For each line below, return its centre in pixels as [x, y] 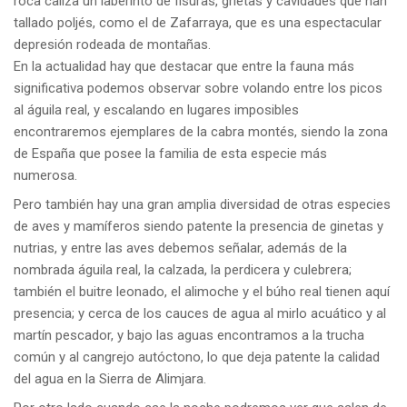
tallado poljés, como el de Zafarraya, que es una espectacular [198, 22]
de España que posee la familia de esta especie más [170, 153]
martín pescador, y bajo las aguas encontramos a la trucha [189, 335]
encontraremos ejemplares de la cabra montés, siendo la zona [201, 131]
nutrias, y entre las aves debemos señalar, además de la [180, 248]
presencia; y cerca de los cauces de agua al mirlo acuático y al [200, 313]
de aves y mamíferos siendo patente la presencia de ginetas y [199, 226]
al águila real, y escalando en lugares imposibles [156, 109]
